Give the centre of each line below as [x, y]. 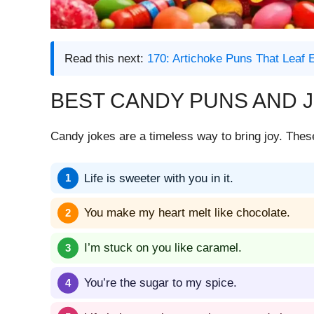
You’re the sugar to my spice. [161, 283]
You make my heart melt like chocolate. [187, 213]
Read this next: [106, 58]
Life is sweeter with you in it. [159, 178]
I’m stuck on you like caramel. [163, 248]
